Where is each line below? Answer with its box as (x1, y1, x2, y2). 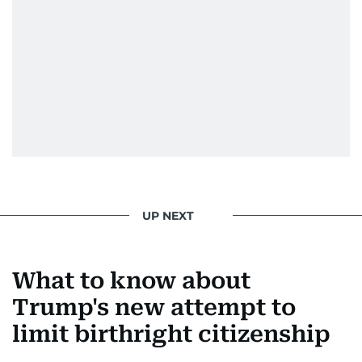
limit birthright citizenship (12, 321, 330, 347)
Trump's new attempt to (12, 294, 296, 321)
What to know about (12, 267, 250, 294)
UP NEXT (142, 208, 194, 223)
